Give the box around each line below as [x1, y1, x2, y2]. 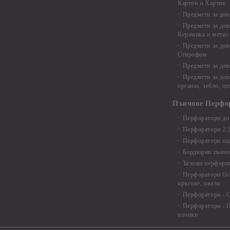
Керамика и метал [178, 31, 228, 38]
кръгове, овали [178, 180, 220, 187]
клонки [178, 211, 198, 218]
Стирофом [178, 51, 207, 58]
